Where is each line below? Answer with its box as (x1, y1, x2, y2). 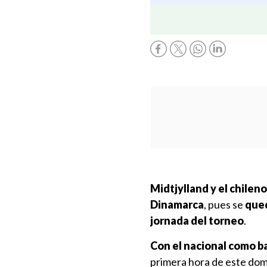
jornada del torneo (150, 214, 244, 227)
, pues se (204, 198, 243, 211)
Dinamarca (150, 198, 204, 211)
